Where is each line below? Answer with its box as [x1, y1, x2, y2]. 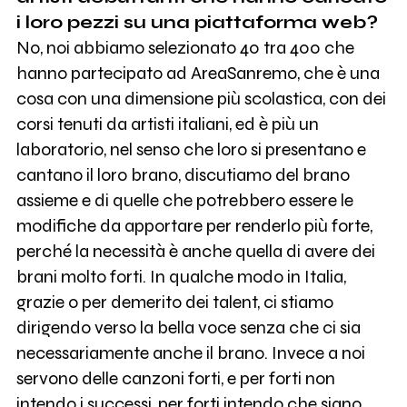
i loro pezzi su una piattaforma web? [15, 11, 378, 33]
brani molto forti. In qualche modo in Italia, [15, 265, 346, 287]
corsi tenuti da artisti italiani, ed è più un [15, 113, 319, 134]
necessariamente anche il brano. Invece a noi [15, 342, 365, 363]
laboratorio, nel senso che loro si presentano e [15, 138, 366, 160]
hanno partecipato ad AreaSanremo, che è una [15, 62, 380, 84]
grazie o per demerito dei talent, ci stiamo [15, 291, 333, 313]
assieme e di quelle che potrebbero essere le [15, 189, 353, 211]
